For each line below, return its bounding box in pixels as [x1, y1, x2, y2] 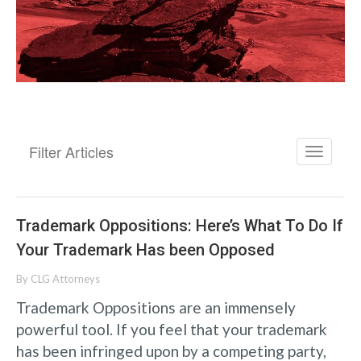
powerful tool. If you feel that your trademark [16, 319, 327, 338]
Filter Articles [29, 140, 114, 162]
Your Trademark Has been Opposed [16, 239, 275, 259]
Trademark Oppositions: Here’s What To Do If [16, 215, 343, 235]
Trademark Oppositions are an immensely [16, 297, 296, 317]
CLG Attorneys [31, 272, 100, 285]
